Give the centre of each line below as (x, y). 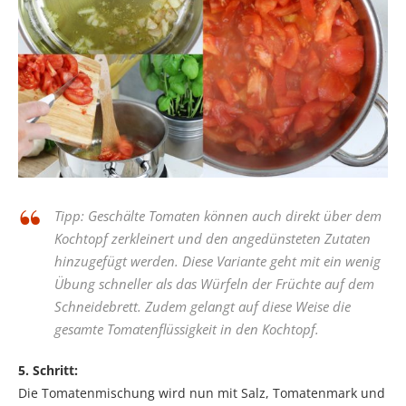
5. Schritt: (48, 370)
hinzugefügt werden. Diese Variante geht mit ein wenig (217, 261)
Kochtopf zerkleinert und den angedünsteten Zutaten (213, 238)
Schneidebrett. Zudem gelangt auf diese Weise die (203, 306)
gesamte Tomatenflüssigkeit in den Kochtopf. (187, 329)
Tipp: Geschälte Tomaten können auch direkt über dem (218, 215)
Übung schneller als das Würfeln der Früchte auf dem (214, 283)
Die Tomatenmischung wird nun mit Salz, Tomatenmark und (202, 392)
